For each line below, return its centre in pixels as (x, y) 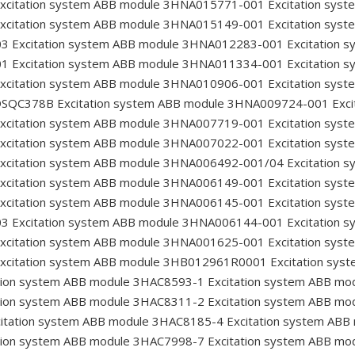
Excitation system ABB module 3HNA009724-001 (191, 103)
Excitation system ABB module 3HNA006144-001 (146, 222)
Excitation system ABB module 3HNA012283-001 (146, 44)
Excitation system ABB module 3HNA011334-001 (146, 64)
